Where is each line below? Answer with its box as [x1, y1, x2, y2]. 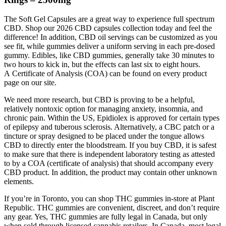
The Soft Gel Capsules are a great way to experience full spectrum [4, 15, 214, 24]
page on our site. [4, 78, 56, 87]
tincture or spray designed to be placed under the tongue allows [4, 132, 204, 141]
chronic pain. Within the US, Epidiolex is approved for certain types [4, 114, 219, 123]
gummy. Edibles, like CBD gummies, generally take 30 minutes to [4, 51, 214, 60]
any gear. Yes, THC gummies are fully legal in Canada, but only [4, 212, 207, 221]
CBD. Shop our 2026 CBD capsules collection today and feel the [4, 24, 212, 33]
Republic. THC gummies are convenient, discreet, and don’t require [4, 203, 219, 212]
